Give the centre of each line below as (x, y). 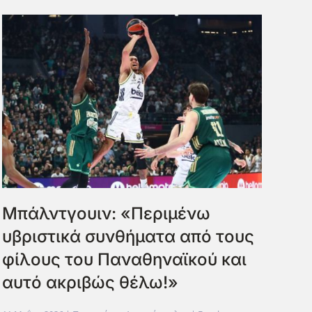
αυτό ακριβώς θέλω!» (90, 283)
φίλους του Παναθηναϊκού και (124, 260)
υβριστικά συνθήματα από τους (128, 237)
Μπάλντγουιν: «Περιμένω (106, 214)
